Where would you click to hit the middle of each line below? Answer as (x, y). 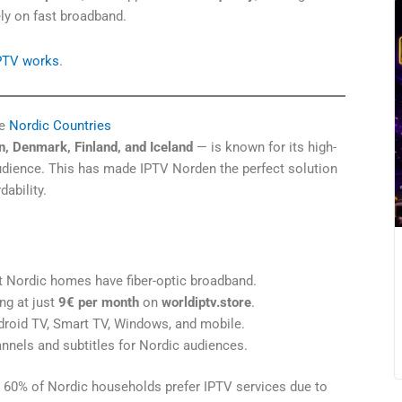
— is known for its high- (265, 148)
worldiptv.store (206, 302)
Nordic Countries (58, 126)
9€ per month (99, 302)
